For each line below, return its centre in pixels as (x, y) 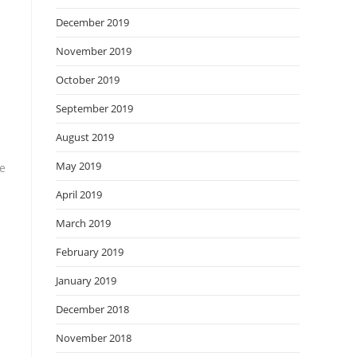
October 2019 (88, 80)
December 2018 (92, 309)
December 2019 (92, 22)
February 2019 (90, 252)
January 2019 (86, 280)
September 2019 (94, 108)
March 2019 (83, 223)
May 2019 (78, 166)
